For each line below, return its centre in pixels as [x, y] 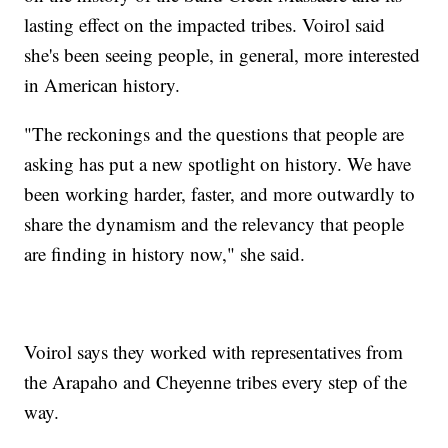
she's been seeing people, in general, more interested [222, 54]
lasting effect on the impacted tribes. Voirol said [205, 24]
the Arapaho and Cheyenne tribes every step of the [216, 381]
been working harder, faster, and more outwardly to [220, 193]
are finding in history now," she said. [165, 253]
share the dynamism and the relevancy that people [214, 223]
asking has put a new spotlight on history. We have [218, 163]
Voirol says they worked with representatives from [214, 351]
